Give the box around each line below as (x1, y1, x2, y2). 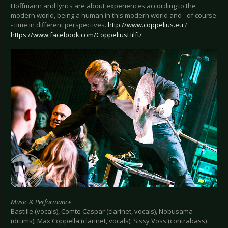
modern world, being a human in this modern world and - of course (11, 10, 216, 20)
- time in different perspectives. (11, 20, 108, 30)
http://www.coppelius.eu (108, 20, 183, 30)
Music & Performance (11, 196, 71, 206)
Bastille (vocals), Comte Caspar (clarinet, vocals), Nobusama (11, 206, 193, 216)
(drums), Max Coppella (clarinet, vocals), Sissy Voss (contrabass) (11, 216, 207, 225)
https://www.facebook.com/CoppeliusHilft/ (11, 30, 142, 39)
